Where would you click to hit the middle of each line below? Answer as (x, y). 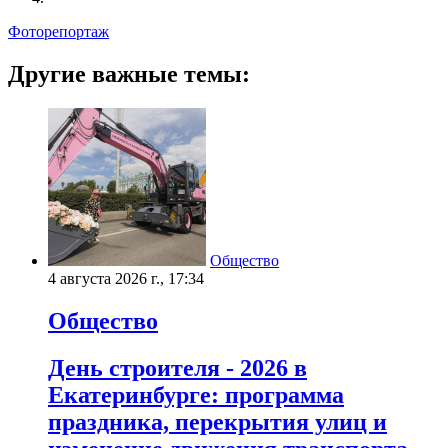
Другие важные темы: (129, 73)
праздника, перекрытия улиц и (217, 421)
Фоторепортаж (58, 31)
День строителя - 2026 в (177, 367)
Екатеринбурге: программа (196, 394)
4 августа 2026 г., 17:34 (126, 278)
